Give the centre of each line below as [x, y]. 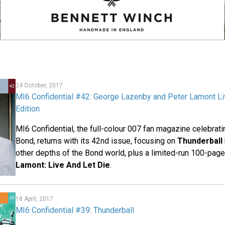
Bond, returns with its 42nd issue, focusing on [97, 141]
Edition [28, 109]
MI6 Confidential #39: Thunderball [75, 210]
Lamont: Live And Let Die [63, 165]
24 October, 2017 [39, 86]
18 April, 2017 [35, 199]
